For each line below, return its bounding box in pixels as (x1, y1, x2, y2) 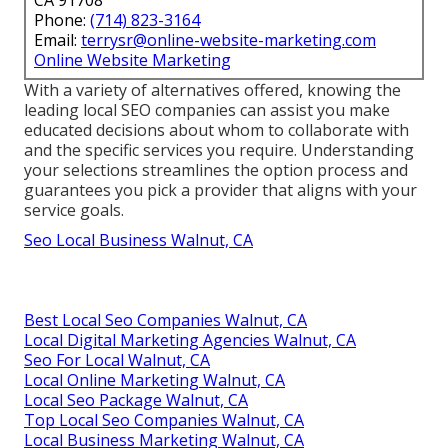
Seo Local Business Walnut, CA (24, 228, 253, 251)
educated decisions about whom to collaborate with (24, 118, 409, 141)
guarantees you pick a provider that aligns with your (24, 178, 417, 201)
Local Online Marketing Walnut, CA (24, 368, 285, 391)
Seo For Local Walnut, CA (24, 348, 210, 371)
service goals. (24, 198, 124, 221)
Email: (34, 28, 81, 51)
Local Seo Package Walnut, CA (24, 388, 248, 411)
